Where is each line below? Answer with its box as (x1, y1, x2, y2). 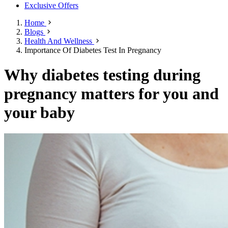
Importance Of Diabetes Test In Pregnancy (24, 46, 161, 54)
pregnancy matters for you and (4, 84, 219, 103)
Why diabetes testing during (4, 66, 201, 84)
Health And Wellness (24, 37, 94, 45)
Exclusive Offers (24, 1, 78, 10)
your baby (4, 103, 75, 122)
